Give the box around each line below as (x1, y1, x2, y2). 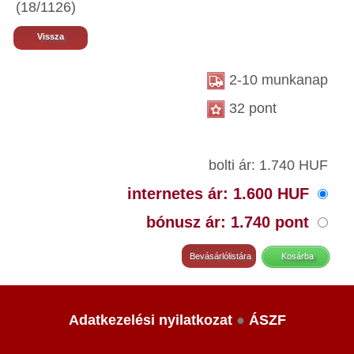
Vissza (37, 32, 64, 41)
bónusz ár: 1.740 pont (146, 213, 314, 231)
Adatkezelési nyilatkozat (68, 312, 232, 328)
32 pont (225, 100, 277, 116)
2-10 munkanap (225, 72, 328, 88)
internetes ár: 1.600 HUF (127, 185, 314, 202)
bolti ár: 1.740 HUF (209, 157, 328, 173)
